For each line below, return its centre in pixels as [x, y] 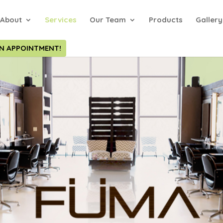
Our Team [108, 20]
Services [61, 20]
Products [166, 20]
